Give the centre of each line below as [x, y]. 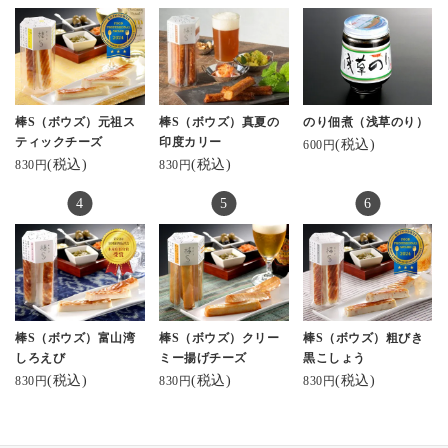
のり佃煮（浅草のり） [366, 122]
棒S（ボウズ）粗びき [363, 337]
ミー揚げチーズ [203, 357]
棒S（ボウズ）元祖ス [75, 122]
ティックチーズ [59, 142]
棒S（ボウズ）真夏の [219, 122]
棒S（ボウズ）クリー [219, 337]
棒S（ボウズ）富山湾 [75, 337]
